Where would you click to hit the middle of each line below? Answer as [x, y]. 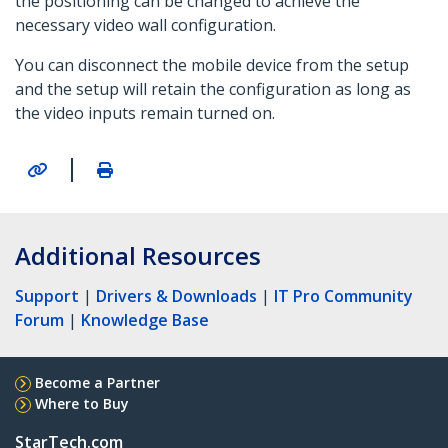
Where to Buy [82, 403]
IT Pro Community [343, 295]
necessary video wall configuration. [145, 25]
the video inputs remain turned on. [145, 113]
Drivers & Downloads [176, 295]
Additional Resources [138, 255]
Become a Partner [97, 382]
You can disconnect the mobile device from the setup [212, 65]
